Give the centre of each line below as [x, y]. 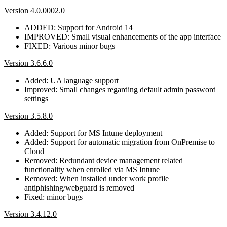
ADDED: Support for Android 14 [79, 27]
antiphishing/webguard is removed [79, 187]
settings [36, 98]
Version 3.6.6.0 [28, 63]
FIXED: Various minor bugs [70, 46]
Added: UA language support [71, 80]
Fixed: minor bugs [53, 197]
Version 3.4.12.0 [30, 214]
